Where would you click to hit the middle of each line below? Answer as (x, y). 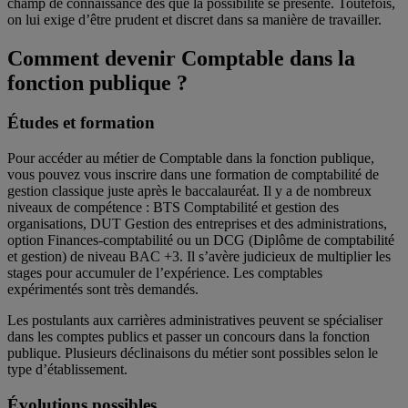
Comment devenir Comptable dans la (181, 58)
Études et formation (81, 123)
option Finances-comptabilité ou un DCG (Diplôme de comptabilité (201, 240)
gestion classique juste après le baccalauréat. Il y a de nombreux (189, 191)
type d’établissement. (73, 370)
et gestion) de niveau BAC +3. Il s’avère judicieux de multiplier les (199, 257)
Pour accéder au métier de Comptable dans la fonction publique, (191, 158)
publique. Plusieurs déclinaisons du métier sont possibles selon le (193, 353)
